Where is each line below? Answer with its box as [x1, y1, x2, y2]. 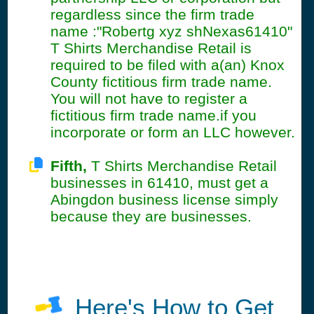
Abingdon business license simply [50, 191, 278, 208]
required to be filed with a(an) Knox [50, 57, 285, 74]
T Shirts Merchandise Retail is [50, 40, 252, 57]
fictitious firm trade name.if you [50, 107, 257, 124]
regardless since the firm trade [50, 6, 254, 23]
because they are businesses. [50, 208, 252, 225]
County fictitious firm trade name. [50, 74, 272, 90]
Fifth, [50, 158, 87, 175]
